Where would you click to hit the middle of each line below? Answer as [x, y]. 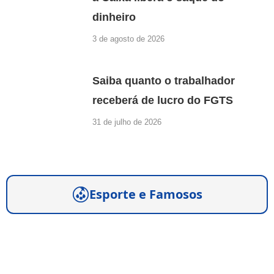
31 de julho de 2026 [127, 122]
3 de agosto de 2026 [129, 39]
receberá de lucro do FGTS [163, 101]
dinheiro [114, 17]
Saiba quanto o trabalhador [164, 81]
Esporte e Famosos [146, 194]
